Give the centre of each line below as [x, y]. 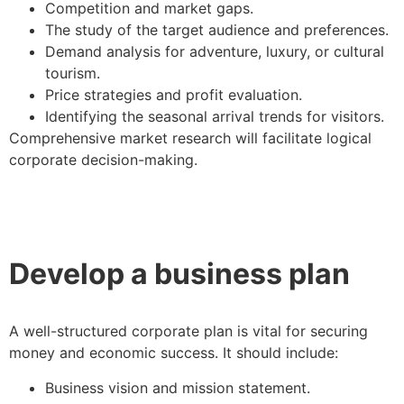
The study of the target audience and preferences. [219, 30]
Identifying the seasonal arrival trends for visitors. [217, 117]
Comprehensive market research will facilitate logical [190, 138]
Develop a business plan [183, 274]
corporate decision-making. [103, 160]
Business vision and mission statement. [180, 387]
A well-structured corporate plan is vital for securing [188, 331]
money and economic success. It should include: [176, 353]
